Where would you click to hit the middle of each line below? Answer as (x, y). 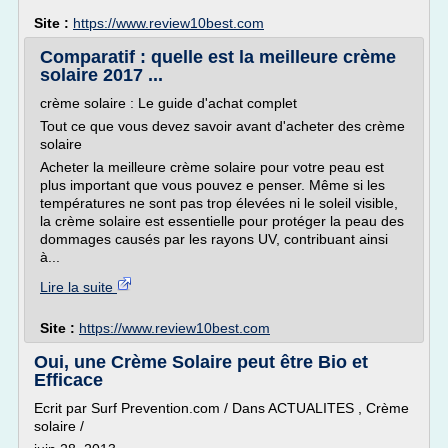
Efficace (68, 380)
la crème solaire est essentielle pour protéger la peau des (222, 221)
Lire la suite (78, 287)
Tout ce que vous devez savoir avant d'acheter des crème (222, 126)
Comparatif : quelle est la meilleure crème (218, 57)
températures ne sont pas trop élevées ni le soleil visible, (219, 203)
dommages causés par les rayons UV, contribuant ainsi (214, 239)
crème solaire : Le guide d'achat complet (168, 103)
